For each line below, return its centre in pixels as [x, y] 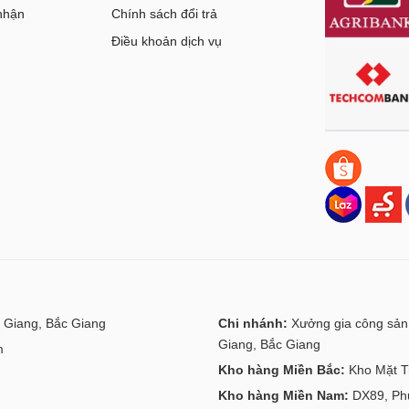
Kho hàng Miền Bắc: [282, 370]
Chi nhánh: [253, 323]
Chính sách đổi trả [164, 14]
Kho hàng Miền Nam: [283, 395]
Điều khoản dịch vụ [167, 41]
